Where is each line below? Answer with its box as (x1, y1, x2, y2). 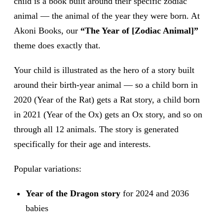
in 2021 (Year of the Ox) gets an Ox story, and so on (14, 109, 202, 119)
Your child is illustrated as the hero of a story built (14, 65, 194, 75)
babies (26, 203, 48, 213)
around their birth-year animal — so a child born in (14, 79, 198, 90)
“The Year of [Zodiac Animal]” (80, 25, 198, 36)
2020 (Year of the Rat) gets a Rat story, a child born (14, 94, 200, 105)
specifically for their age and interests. (14, 139, 151, 149)
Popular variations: (14, 163, 81, 174)
